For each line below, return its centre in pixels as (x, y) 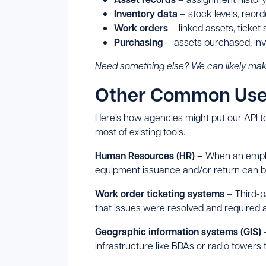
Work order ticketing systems (160, 194)
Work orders (141, 28)
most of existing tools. (140, 132)
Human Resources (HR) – (150, 156)
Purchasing (139, 42)
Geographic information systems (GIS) (178, 232)
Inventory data (146, 14)
